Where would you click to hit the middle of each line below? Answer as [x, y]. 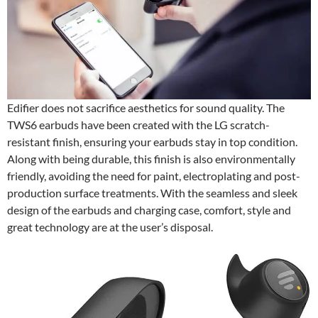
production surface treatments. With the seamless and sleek [152, 193]
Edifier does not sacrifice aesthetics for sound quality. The [146, 108]
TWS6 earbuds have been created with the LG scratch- [138, 125]
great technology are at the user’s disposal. [110, 227]
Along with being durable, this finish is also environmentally [151, 159]
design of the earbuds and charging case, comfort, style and [149, 210]
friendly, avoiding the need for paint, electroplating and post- [154, 176]
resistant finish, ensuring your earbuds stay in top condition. [152, 142]
